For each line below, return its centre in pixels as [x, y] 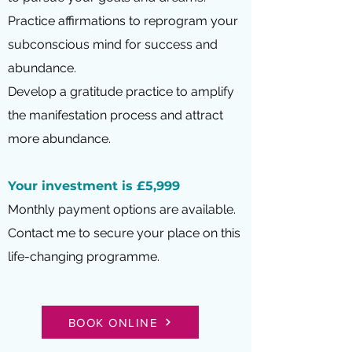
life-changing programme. [84, 257]
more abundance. [61, 139]
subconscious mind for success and [113, 44]
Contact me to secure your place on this [124, 233]
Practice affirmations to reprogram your [123, 21]
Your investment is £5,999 [94, 186]
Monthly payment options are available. [122, 209]
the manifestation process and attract [115, 115]
